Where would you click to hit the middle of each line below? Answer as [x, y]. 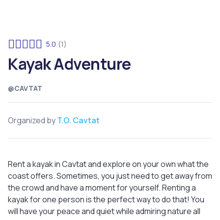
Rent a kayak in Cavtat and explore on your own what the [108, 164]
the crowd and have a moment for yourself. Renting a [102, 188]
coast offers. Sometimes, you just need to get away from [110, 176]
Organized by [32, 120]
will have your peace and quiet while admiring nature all [104, 211]
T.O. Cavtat [78, 120]
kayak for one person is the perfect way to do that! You [106, 199]
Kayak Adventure [69, 64]
